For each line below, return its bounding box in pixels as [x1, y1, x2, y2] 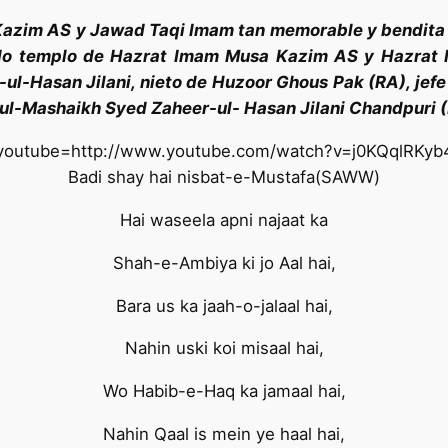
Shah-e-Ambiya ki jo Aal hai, [112, 252, 336, 273]
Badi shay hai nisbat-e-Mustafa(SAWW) [68, 167, 380, 188]
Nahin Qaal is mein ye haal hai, [103, 423, 345, 444]
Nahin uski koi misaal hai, [124, 338, 324, 359]
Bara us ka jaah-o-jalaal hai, [115, 295, 333, 316]
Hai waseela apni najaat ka [120, 209, 328, 230]
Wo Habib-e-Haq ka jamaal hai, [102, 381, 346, 402]
